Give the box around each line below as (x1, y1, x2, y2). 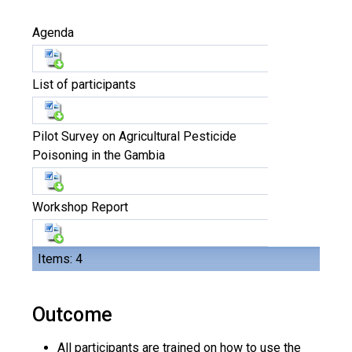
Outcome (32, 303, 112, 326)
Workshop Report (32, 200, 128, 214)
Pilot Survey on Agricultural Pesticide (32, 129, 236, 144)
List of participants (32, 77, 136, 92)
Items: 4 (38, 251, 82, 266)
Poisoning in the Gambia (32, 148, 165, 163)
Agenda (32, 25, 74, 40)
